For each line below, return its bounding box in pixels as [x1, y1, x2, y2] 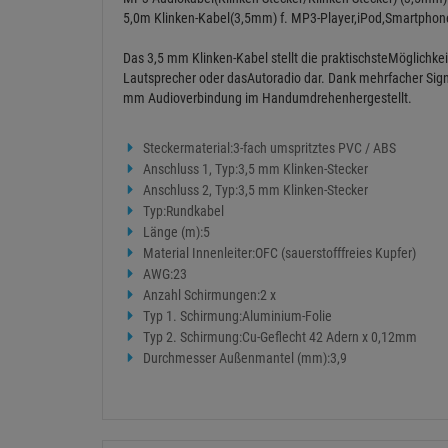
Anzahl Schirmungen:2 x [143, 287, 276, 304]
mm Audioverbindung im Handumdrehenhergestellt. [123, 90, 412, 107]
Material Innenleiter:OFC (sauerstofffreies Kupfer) [143, 245, 416, 262]
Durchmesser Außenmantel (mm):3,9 [143, 350, 347, 367]
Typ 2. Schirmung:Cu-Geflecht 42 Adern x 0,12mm [143, 329, 417, 346]
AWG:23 [143, 266, 187, 283]
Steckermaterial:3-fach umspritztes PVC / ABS [143, 140, 396, 157]
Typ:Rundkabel [143, 203, 224, 220]
